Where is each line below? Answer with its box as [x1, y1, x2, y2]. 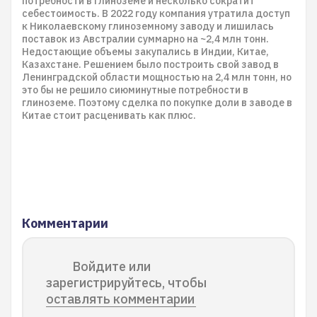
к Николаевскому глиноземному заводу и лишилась [22, 20, 274, 33]
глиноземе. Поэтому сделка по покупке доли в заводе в [22, 96, 292, 109]
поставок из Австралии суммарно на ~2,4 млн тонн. [22, 33, 269, 45]
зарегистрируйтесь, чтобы [46, 275, 207, 291]
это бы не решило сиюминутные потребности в [22, 83, 248, 96]
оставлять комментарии [46, 291, 195, 307]
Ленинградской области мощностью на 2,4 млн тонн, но [22, 71, 292, 83]
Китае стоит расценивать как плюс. [22, 109, 196, 122]
